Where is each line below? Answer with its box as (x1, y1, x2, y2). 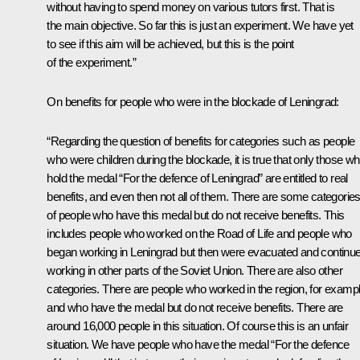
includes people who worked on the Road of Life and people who (47, 227, 352, 241)
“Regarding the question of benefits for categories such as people (47, 134, 355, 149)
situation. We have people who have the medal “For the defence (47, 337, 350, 352)
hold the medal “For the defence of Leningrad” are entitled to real (47, 171, 348, 186)
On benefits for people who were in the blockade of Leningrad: (47, 95, 339, 109)
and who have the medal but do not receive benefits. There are (47, 301, 343, 315)
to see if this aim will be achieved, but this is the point (47, 37, 294, 51)
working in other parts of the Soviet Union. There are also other (47, 264, 342, 278)
